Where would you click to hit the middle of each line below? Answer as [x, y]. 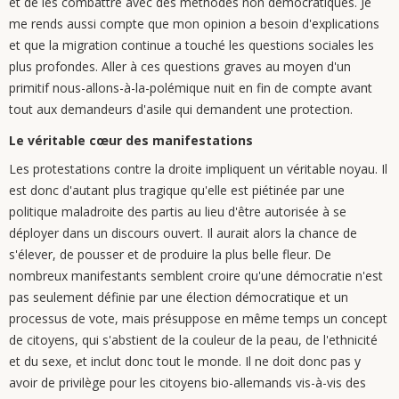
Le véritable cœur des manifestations [131, 140]
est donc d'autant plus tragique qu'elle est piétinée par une [177, 190]
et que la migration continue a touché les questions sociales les [191, 45]
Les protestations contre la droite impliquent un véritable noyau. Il [198, 169]
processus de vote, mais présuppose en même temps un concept [198, 318]
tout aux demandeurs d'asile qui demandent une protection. [181, 109]
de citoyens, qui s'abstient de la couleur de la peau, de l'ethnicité [193, 340]
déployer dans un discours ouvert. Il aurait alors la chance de [183, 233]
